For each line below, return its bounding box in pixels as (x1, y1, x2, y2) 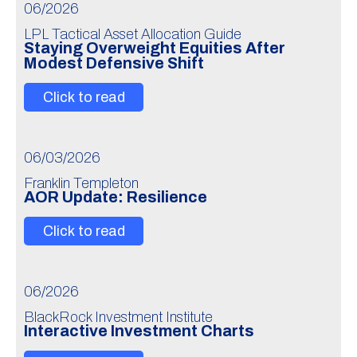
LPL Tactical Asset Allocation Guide (24, 26, 241, 42)
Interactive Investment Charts (24, 323, 254, 339)
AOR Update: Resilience (24, 189, 207, 206)
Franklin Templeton (24, 175, 139, 191)
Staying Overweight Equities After (24, 40, 285, 57)
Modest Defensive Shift (24, 55, 204, 72)
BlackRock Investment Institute (24, 309, 213, 325)
